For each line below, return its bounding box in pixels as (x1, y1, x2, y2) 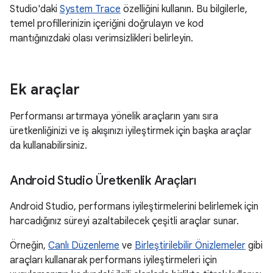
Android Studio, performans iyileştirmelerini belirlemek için (10, 200, 258, 213)
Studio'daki (10, 3, 60, 15)
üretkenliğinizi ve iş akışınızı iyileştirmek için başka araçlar (10, 125, 252, 137)
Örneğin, (10, 239, 48, 252)
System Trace (60, 3, 121, 15)
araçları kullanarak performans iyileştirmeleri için (10, 254, 217, 266)
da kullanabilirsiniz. (10, 140, 87, 152)
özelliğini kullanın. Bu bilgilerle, (121, 3, 247, 15)
